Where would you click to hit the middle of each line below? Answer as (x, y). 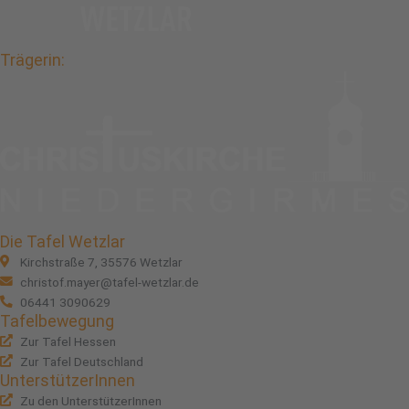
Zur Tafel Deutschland (82, 361)
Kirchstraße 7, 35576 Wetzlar (102, 262)
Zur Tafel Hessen (68, 341)
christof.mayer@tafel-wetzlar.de (110, 282)
